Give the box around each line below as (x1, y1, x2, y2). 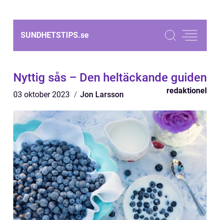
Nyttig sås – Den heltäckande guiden (13, 71, 207, 84)
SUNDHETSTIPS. (21, 30, 81, 40)
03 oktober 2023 (13, 90, 72, 99)
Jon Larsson (80, 90, 124, 99)
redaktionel (166, 86, 207, 95)
